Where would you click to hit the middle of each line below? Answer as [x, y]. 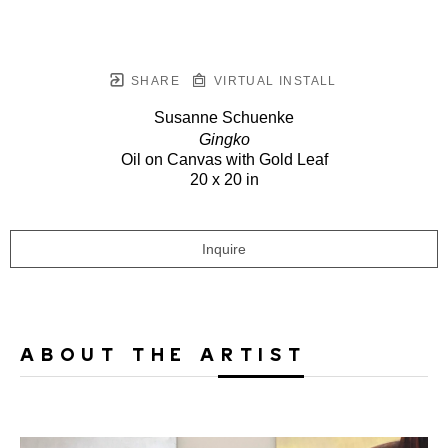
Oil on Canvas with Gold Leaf [224, 159]
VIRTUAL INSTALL [273, 80]
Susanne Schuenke [224, 117]
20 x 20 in [224, 179]
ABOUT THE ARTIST [163, 352]
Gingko [224, 139]
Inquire [224, 248]
